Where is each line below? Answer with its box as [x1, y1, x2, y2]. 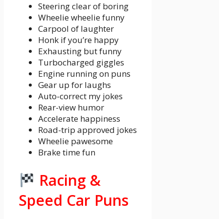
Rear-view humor [38, 101, 104, 113]
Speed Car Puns [19, 190, 129, 210]
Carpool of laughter [38, 22, 114, 34]
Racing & [35, 170, 101, 190]
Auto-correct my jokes [38, 90, 123, 102]
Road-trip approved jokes [38, 124, 137, 135]
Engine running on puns [38, 67, 131, 79]
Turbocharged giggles [38, 56, 124, 68]
